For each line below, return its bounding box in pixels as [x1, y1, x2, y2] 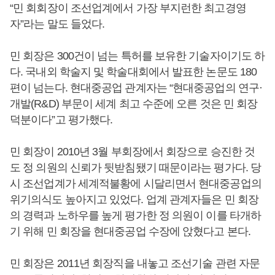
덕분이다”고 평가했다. [10, 114, 113, 126]
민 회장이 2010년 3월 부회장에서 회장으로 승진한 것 [10, 145, 255, 158]
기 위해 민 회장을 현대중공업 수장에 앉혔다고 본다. [10, 225, 250, 238]
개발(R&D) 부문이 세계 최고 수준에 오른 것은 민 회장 [10, 98, 258, 110]
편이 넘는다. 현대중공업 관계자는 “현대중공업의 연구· [10, 82, 263, 94]
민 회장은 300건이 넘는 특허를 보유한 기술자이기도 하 [10, 50, 265, 62]
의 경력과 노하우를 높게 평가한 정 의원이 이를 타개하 [10, 209, 261, 222]
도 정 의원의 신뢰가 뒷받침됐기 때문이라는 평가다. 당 [10, 161, 261, 174]
